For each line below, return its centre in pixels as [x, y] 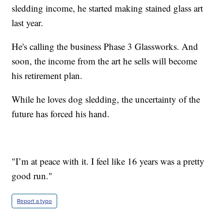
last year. [28, 22]
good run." [32, 175]
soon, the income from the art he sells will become [105, 61]
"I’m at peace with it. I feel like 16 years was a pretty [108, 161]
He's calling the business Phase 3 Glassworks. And [105, 46]
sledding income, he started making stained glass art [108, 8]
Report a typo [35, 201]
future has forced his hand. [61, 113]
